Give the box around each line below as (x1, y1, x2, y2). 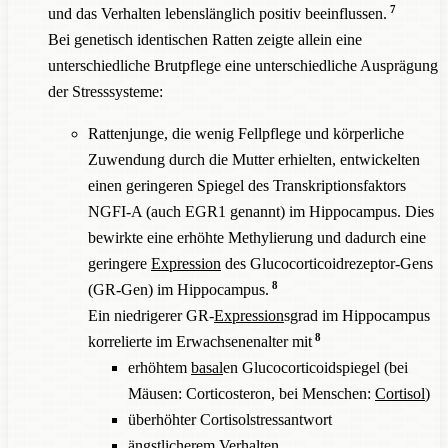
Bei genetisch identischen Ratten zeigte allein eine (48, 30, 362, 48)
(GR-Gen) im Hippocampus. (88, 280, 269, 298)
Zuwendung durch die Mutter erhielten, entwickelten (88, 150, 420, 168)
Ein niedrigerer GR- (88, 306, 214, 324)
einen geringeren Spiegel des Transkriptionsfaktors (88, 176, 406, 194)
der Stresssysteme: (48, 82, 163, 100)
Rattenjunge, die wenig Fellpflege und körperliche (88, 124, 404, 142)
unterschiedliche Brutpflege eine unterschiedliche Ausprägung (48, 56, 438, 74)
